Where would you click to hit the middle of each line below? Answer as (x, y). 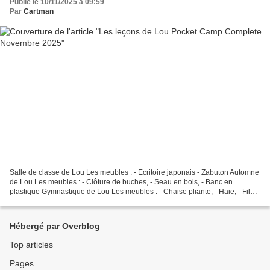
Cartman (39, 11)
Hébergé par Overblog (55, 226)
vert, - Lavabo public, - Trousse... (63, 202)
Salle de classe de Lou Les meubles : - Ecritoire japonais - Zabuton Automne (134, 173)
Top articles (31, 245)
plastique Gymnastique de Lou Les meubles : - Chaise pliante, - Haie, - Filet (133, 192)
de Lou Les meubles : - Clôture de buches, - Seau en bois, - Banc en (121, 182)
